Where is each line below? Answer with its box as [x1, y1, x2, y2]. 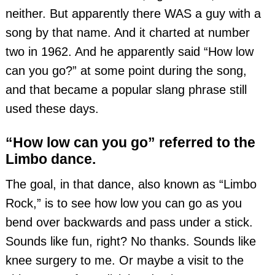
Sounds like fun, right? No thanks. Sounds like [5, 234, 256, 249]
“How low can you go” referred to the [5, 134, 255, 150]
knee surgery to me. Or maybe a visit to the [5, 254, 244, 268]
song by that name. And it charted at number [5, 26, 250, 40]
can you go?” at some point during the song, [5, 64, 247, 78]
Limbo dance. [5, 150, 96, 167]
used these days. [5, 102, 99, 116]
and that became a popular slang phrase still [5, 83, 247, 97]
